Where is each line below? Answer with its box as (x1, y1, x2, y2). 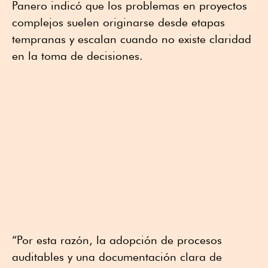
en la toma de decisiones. (12, 49, 143, 63)
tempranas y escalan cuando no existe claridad (12, 32, 251, 46)
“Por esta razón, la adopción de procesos (12, 233, 222, 247)
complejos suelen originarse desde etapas (12, 16, 225, 29)
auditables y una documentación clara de (12, 250, 222, 264)
